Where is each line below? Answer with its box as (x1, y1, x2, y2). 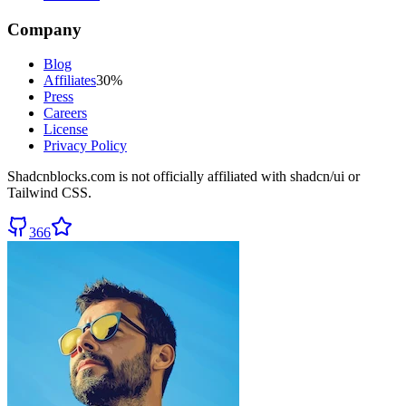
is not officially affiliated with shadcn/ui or (115, 169, 360, 185)
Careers (43, 105, 87, 121)
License (43, 121, 88, 138)
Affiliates (43, 72, 96, 89)
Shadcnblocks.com (7, 169, 115, 185)
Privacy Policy (43, 138, 127, 154)
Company (7, 19, 82, 39)
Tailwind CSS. (7, 185, 92, 201)
